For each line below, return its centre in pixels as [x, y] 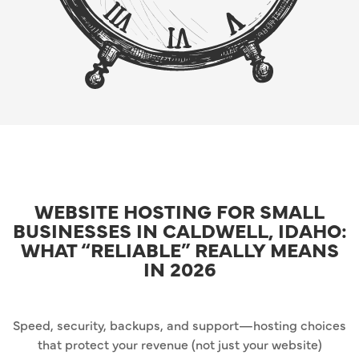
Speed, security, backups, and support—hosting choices [179, 324]
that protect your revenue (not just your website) [179, 343]
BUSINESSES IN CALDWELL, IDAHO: [179, 230]
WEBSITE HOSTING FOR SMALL [179, 211]
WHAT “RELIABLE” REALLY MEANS [179, 249]
